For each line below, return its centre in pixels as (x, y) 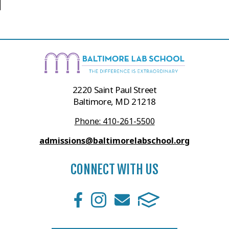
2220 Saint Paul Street (114, 90)
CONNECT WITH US (114, 169)
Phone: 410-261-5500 (114, 121)
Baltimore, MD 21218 (114, 102)
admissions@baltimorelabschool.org (114, 141)
